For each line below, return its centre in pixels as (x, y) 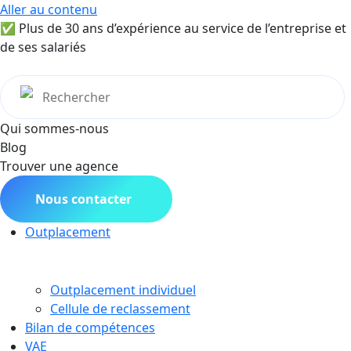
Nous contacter (86, 199)
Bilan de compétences (90, 327)
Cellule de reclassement (120, 309)
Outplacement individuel (123, 290)
